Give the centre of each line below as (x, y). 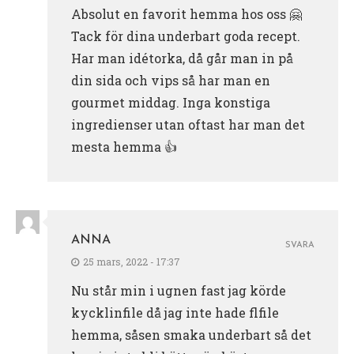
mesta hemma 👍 (124, 146)
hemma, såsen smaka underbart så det (191, 334)
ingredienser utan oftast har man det (188, 124)
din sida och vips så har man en (171, 80)
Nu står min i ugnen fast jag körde (179, 290)
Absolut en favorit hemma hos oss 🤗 (186, 13)
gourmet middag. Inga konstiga (171, 102)
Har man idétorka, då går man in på (182, 58)
